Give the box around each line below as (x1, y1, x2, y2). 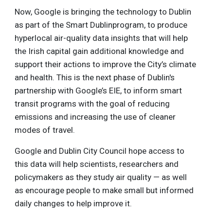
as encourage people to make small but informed (15, 185, 194, 196)
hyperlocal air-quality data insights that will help (15, 33, 188, 43)
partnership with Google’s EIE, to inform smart (15, 86, 182, 96)
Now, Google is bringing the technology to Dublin (15, 7, 191, 17)
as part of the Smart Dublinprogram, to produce (15, 20, 187, 30)
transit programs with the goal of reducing (15, 99, 170, 109)
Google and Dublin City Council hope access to (15, 146, 184, 156)
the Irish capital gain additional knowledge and (15, 46, 184, 56)
